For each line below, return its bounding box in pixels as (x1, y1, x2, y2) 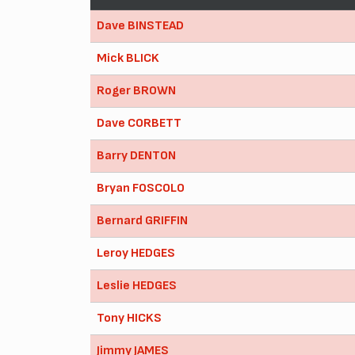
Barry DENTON (97, 147, 176, 163)
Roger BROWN (97, 82, 176, 98)
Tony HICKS (97, 310, 162, 326)
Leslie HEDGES (97, 277, 177, 293)
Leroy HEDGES (97, 245, 175, 261)
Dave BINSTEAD (97, 17, 184, 33)
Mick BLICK (97, 50, 159, 66)
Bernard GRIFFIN (97, 212, 188, 228)
